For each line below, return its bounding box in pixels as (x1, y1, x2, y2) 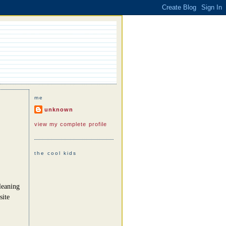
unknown (44, 106, 73, 112)
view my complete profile (34, 121, 107, 127)
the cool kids (34, 150, 77, 156)
